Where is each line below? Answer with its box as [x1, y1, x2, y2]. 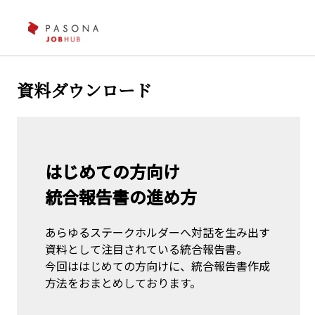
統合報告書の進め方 [44, 184, 197, 209]
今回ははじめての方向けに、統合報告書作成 [44, 257, 270, 274]
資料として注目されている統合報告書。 [44, 240, 247, 257]
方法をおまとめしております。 [44, 274, 201, 291]
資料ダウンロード [16, 77, 152, 102]
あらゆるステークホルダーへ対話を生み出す [44, 223, 270, 240]
